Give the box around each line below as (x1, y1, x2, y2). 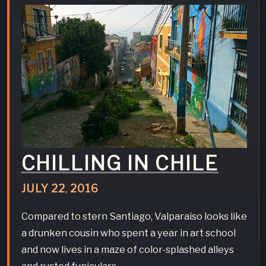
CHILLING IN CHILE (21, 151, 219, 175)
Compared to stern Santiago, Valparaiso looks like (21, 210, 247, 223)
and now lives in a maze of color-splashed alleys (21, 243, 234, 256)
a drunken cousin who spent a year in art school (21, 227, 236, 239)
